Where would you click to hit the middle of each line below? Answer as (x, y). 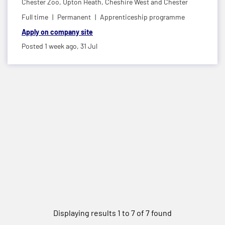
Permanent (74, 17)
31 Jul (89, 46)
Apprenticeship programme (142, 17)
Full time (35, 17)
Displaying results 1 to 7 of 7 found (113, 212)
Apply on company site (57, 32)
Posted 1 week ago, (51, 46)
